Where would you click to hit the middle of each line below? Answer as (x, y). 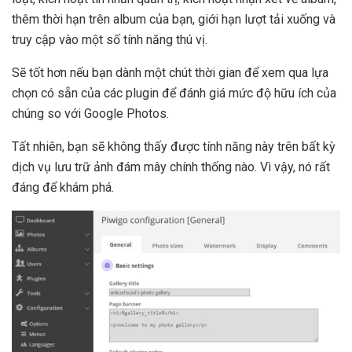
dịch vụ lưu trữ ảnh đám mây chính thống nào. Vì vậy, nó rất (171, 167)
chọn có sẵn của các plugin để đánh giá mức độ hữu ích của (174, 93)
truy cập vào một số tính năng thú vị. (110, 39)
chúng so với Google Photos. (90, 113)
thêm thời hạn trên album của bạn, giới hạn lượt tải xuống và (174, 19)
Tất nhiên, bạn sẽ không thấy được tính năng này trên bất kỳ (174, 146)
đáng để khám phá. (63, 187)
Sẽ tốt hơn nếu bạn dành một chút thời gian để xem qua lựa (170, 72)
